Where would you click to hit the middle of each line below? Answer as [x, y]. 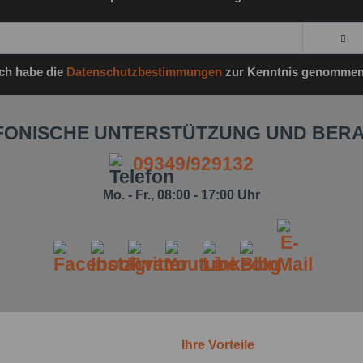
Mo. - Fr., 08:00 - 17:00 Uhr [181, 195]
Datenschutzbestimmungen [144, 72]
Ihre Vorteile [218, 345]
